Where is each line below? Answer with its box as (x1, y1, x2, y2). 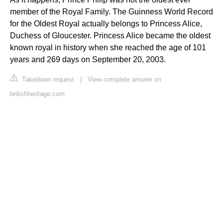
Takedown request (20, 75, 74, 83)
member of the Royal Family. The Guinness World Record (10, 7, 213, 16)
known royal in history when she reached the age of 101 (10, 43, 206, 52)
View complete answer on (88, 75, 161, 83)
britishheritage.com (10, 90, 65, 98)
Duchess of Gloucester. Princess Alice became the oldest (10, 31, 211, 40)
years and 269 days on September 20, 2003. (10, 55, 166, 64)
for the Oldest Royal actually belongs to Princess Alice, (10, 19, 202, 28)
